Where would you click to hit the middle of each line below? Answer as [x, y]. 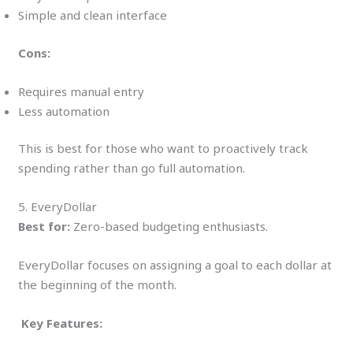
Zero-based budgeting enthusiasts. [169, 227]
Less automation [64, 111]
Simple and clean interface [93, 15]
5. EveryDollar [58, 207]
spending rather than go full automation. [132, 168]
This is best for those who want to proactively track [163, 149]
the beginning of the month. [98, 285]
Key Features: [62, 323]
